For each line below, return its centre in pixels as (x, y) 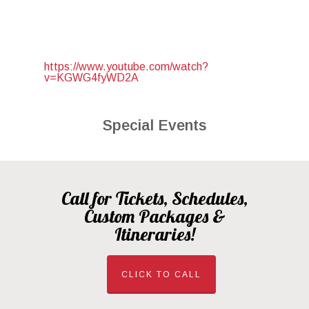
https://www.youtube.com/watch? (127, 66)
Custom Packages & (154, 216)
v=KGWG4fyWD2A (92, 77)
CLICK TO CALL (161, 274)
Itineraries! (154, 234)
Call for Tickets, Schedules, (154, 198)
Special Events (154, 125)
